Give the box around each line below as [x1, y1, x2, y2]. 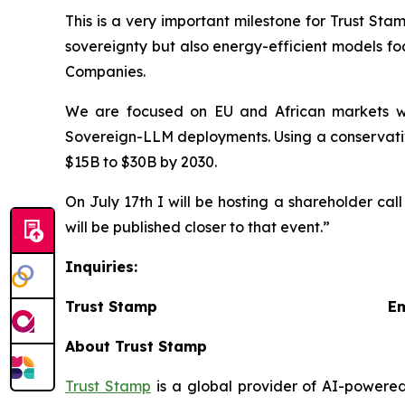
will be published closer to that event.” [65, 217, 330, 236]
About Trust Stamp [65, 336, 207, 355]
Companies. [65, 61, 146, 80]
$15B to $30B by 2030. [65, 152, 221, 171]
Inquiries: [65, 257, 137, 276]
